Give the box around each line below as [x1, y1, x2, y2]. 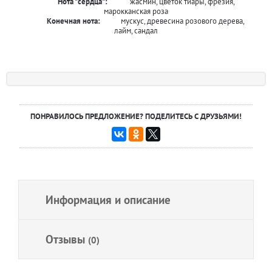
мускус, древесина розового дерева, [118, 15, 245, 27]
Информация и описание [46, 192, 171, 208]
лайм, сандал [114, 25, 158, 36]
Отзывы [46, 232, 88, 247]
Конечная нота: [46, 15, 100, 27]
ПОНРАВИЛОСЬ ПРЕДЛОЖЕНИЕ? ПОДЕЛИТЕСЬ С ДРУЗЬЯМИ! [30, 110, 242, 122]
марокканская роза [104, 5, 168, 17]
